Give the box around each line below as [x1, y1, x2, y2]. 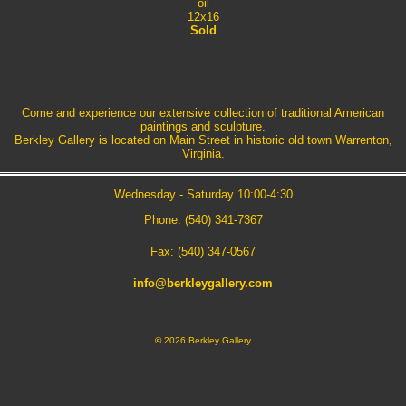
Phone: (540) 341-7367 [143, 213, 263, 227]
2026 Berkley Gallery [161, 335, 251, 346]
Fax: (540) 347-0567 [150, 245, 256, 259]
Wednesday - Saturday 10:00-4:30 [113, 188, 293, 202]
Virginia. [181, 147, 225, 161]
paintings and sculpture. [140, 120, 266, 134]
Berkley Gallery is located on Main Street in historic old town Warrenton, [14, 133, 392, 148]
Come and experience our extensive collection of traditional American [22, 106, 384, 121]
